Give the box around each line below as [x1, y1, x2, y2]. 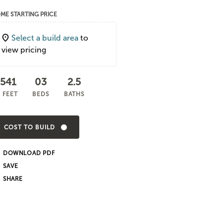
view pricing [1, 46, 46, 54]
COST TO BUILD [3, 123, 55, 131]
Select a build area [11, 34, 78, 42]
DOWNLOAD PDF [3, 149, 55, 157]
